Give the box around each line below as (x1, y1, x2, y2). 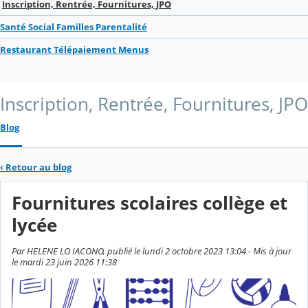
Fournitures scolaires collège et (12, 191, 287, 216)
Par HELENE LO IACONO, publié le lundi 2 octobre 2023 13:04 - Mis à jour (12, 245, 291, 258)
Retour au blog (5, 160, 71, 173)
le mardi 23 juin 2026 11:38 (12, 256, 117, 269)
